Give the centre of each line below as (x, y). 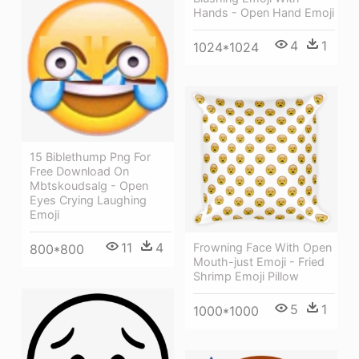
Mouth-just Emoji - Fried (259, 261)
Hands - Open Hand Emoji (264, 12)
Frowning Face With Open (262, 247)
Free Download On (79, 171)
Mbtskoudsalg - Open (89, 185)
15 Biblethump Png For (90, 156)
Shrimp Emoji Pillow (246, 276)
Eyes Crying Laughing (88, 200)
